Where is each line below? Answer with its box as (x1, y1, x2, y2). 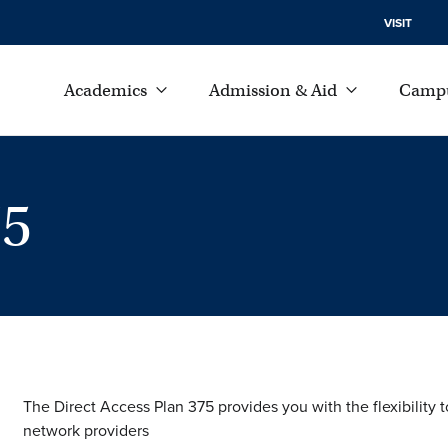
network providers (23, 419, 153, 442)
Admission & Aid (209, 79, 338, 101)
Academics (64, 79, 147, 101)
